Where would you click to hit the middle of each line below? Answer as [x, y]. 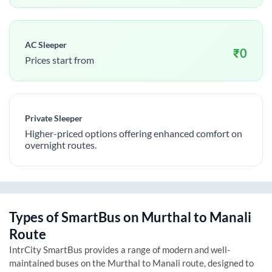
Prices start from [59, 59]
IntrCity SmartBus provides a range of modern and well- [120, 249]
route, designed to [217, 263]
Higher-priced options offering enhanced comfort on [134, 133]
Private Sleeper [54, 118]
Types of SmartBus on [75, 217]
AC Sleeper [46, 44]
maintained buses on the [58, 263]
